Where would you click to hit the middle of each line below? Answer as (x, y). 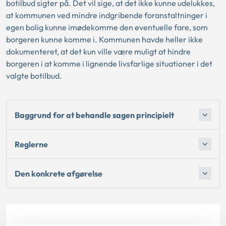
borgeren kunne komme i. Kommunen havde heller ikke (104, 39)
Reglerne (31, 144)
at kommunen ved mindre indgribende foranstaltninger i (107, 15)
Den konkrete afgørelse (59, 173)
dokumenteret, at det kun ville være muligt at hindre (98, 51)
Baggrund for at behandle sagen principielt (94, 115)
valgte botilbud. (34, 76)
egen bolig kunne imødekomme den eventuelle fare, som (107, 27)
